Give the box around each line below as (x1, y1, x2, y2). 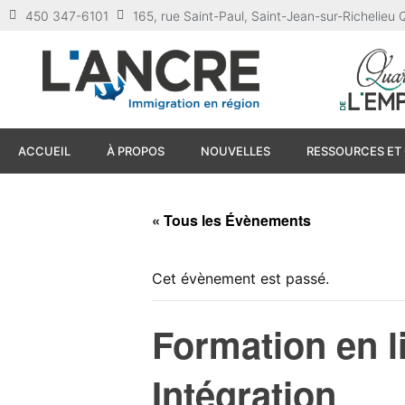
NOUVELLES (201, 144, 270, 159)
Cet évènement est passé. (152, 269, 329, 288)
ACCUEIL (18, 144, 71, 159)
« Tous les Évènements (152, 210, 311, 231)
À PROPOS (107, 144, 165, 159)
